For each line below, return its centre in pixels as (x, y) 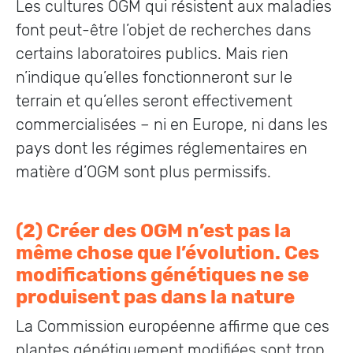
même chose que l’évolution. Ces (167, 253)
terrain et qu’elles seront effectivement (154, 101)
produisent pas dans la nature (155, 297)
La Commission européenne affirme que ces (173, 326)
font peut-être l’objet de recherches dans (163, 30)
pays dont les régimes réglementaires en (162, 148)
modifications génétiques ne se (162, 275)
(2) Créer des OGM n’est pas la (153, 231)
